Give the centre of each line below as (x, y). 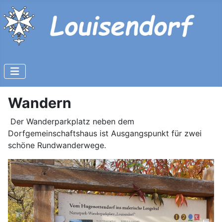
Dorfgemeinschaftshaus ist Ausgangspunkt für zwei (105, 134)
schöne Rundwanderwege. (57, 145)
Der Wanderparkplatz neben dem (72, 122)
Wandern (40, 103)
